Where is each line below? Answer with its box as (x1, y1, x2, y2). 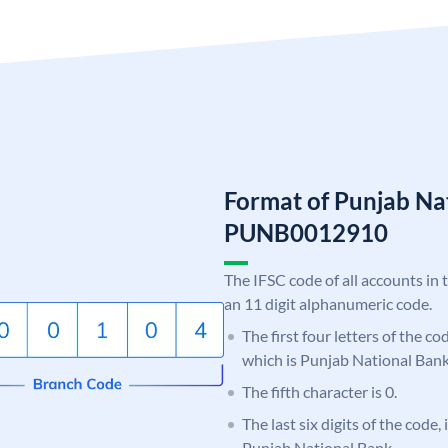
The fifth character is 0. (242, 381, 397, 401)
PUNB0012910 (224, 217, 388, 247)
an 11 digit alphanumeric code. (224, 293, 432, 313)
